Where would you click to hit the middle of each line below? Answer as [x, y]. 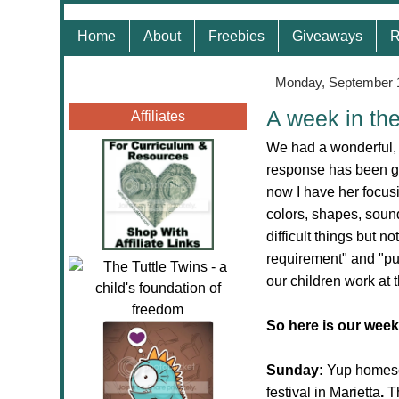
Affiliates [158, 116]
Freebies [236, 36]
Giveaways [327, 36]
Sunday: [297, 370]
